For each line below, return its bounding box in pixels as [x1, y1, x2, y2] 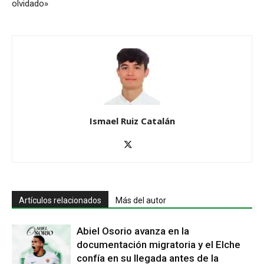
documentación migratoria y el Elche [77, 238, 240, 250]
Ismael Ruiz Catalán [89, 114, 175, 127]
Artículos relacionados [19, 195, 101, 205]
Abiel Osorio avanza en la [77, 225, 189, 237]
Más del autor [115, 195, 166, 205]
